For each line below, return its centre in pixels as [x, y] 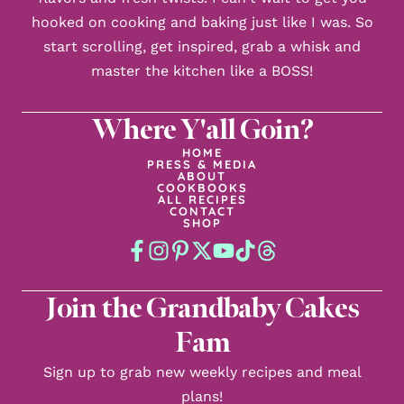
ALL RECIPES [202, 199]
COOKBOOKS [202, 188]
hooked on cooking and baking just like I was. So [202, 22]
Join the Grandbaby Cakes [202, 308]
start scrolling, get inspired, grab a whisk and [202, 46]
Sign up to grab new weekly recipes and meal [202, 372]
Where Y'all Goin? [202, 129]
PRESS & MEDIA [202, 164]
